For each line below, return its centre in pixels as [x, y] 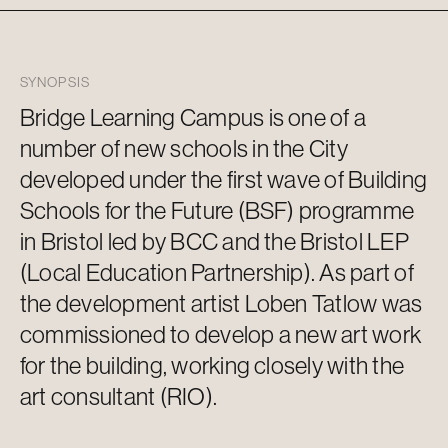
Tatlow [344, 303]
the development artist [132, 303]
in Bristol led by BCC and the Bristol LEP [214, 241]
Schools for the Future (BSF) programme [217, 210]
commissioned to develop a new [181, 334]
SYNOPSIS [55, 82]
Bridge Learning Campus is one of [187, 117]
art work [381, 334]
